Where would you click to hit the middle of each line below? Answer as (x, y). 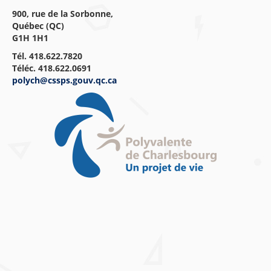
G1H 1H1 (30, 38)
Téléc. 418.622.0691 (52, 68)
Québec (29, 26)
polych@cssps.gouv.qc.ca (64, 80)
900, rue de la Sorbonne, (63, 14)
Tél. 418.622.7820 (47, 56)
